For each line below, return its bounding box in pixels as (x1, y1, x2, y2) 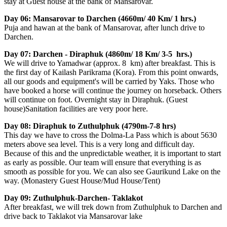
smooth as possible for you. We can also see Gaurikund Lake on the (4, 167, 220, 176)
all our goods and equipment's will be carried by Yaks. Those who (4, 77, 214, 86)
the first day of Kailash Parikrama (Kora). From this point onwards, (4, 67, 218, 77)
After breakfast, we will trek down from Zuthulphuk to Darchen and (4, 202, 222, 211)
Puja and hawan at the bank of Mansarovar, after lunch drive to (4, 23, 205, 32)
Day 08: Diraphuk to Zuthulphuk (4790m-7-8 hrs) (4, 121, 176, 130)
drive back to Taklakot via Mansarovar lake (4, 211, 142, 220)
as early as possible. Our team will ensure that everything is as (4, 158, 201, 167)
